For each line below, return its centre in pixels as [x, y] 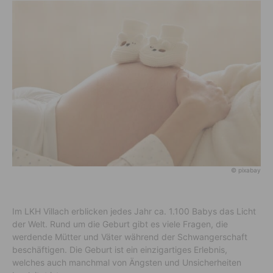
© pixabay [246, 170]
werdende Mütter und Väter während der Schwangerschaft [130, 236]
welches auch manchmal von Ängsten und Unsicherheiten [127, 262]
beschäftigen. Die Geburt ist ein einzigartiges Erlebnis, [120, 249]
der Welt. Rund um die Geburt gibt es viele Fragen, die [120, 224]
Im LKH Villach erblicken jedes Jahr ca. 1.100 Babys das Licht [134, 211]
